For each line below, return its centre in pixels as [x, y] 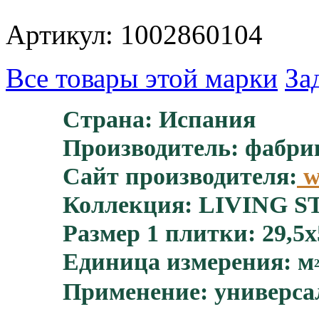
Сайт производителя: [180, 176]
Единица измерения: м [188, 261]
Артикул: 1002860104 [134, 34]
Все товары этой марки [142, 78]
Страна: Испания [159, 119]
